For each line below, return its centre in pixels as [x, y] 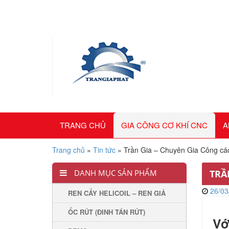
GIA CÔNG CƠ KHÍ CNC [164, 125]
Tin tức [104, 150]
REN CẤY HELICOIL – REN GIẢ [117, 193]
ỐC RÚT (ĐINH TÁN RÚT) [107, 212]
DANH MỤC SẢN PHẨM [114, 173]
